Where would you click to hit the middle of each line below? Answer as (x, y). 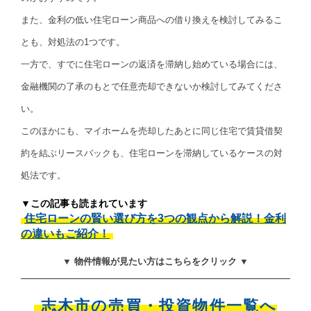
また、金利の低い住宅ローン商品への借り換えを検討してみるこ (152, 19)
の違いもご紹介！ (65, 233)
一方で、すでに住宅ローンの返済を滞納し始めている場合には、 (152, 64)
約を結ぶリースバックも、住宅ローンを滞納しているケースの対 (152, 153)
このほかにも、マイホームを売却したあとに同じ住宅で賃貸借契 (152, 131)
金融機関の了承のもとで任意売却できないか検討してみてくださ (152, 86)
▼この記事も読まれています (84, 203)
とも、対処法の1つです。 (73, 42)
